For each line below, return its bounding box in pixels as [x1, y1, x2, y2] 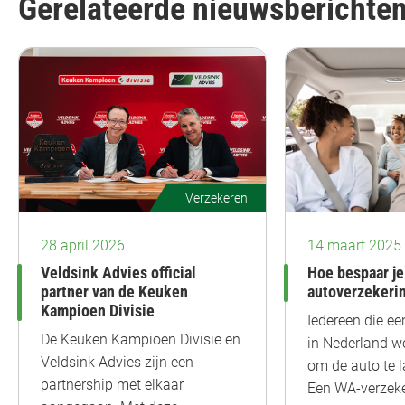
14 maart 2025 [307, 236, 401, 254]
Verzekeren [185, 190, 248, 205]
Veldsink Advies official [41, 263, 196, 282]
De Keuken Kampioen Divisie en [41, 330, 240, 348]
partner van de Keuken [41, 282, 188, 301]
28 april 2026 [41, 236, 125, 254]
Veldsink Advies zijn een [41, 353, 193, 371]
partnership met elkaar [41, 375, 184, 393]
